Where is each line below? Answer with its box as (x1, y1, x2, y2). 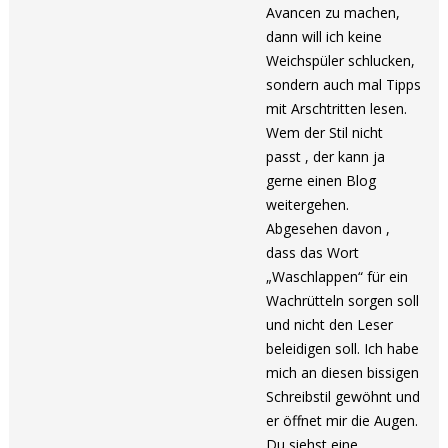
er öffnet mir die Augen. (266, 411, 419, 430)
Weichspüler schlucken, (266, 51, 416, 70)
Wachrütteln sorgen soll (266, 291, 420, 310)
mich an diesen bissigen (266, 363, 420, 382)
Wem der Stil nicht (266, 123, 384, 142)
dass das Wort (266, 243, 360, 262)
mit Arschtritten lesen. (266, 99, 408, 118)
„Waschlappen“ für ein (266, 267, 409, 286)
